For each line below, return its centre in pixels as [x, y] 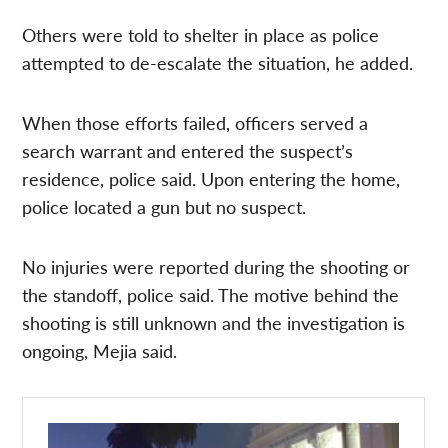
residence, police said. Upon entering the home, [211, 179]
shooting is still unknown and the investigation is [214, 323]
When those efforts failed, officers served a [195, 123]
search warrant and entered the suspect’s [188, 151]
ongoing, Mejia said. [100, 351]
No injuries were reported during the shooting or [216, 267]
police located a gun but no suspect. [164, 207]
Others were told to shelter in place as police [201, 35]
